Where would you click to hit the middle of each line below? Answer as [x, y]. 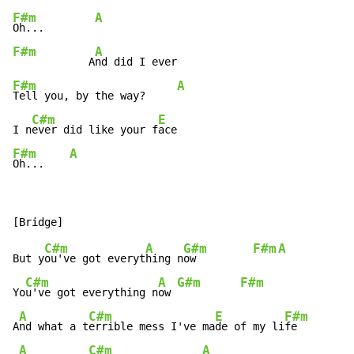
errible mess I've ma [152, 327]
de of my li [250, 327]
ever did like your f [95, 130]
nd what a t [54, 327]
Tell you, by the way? [95, 96]
